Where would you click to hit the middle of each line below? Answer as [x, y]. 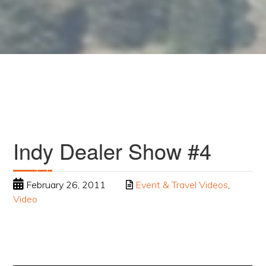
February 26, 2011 [65, 185]
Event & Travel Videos [182, 185]
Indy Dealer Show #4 [113, 151]
